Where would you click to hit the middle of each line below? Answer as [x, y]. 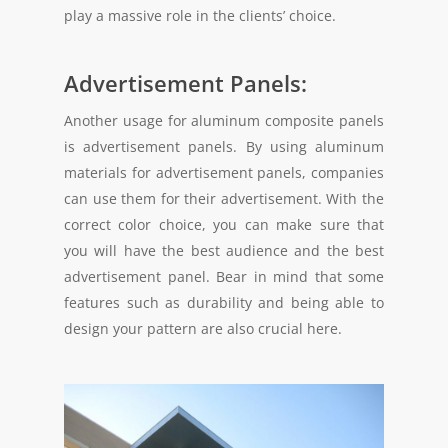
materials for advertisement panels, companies [224, 172]
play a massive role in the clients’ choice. [202, 15]
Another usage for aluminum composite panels [224, 120]
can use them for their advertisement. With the [224, 198]
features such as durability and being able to [224, 302]
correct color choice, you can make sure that [224, 224]
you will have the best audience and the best [224, 250]
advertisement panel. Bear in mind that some [224, 276]
